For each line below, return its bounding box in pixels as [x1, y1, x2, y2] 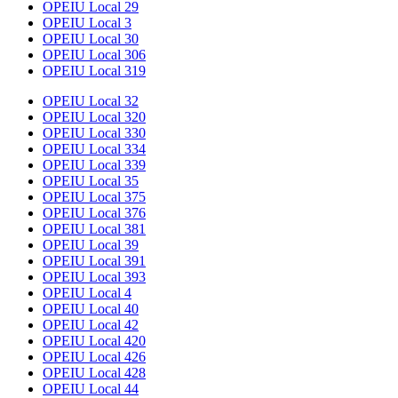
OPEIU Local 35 [43, 173, 139, 189]
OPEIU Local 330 [43, 125, 146, 141]
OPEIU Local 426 [43, 349, 146, 365]
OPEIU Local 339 [43, 157, 146, 173]
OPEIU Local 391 [43, 253, 146, 269]
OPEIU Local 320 [43, 109, 146, 125]
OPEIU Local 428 [43, 365, 146, 381]
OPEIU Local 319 [43, 63, 146, 79]
